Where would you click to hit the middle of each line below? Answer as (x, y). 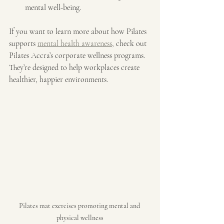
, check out (130, 43)
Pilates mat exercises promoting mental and (80, 205)
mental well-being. (53, 7)
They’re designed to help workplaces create (75, 67)
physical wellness (80, 217)
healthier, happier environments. (58, 79)
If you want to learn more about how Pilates (79, 31)
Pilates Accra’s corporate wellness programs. (78, 55)
